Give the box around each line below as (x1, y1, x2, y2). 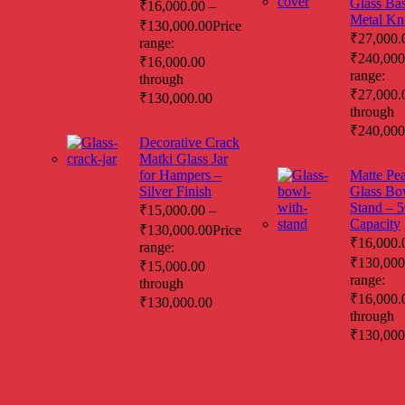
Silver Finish (139, 183, 212, 199)
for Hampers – (139, 166, 221, 183)
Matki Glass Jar (139, 150, 228, 166)
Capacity (350, 215, 400, 231)
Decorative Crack (139, 134, 240, 150)
